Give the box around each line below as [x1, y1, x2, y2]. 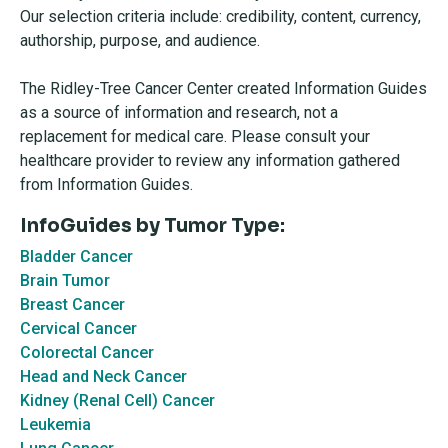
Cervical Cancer [20, 319, 137, 338]
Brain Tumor [20, 271, 110, 290]
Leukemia [20, 415, 91, 434]
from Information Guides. [20, 175, 193, 194]
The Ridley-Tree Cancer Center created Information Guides [20, 79, 427, 98]
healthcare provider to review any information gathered [20, 151, 400, 170]
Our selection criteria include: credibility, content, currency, [20, 7, 421, 26]
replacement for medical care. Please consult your [20, 127, 370, 146]
